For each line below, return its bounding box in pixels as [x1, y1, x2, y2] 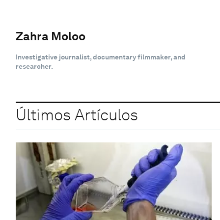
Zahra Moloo [16, 28, 85, 43]
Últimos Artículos [16, 105, 138, 125]
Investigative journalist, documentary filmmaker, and [16, 53, 186, 61]
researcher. [16, 62, 53, 70]
